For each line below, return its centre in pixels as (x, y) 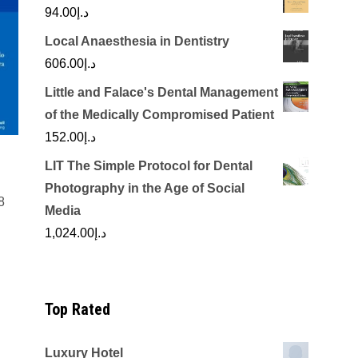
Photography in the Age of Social (145, 188)
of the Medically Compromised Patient (159, 115)
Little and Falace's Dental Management (161, 92)
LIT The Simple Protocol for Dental (149, 166)
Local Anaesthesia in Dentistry (137, 41)
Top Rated (78, 309)
